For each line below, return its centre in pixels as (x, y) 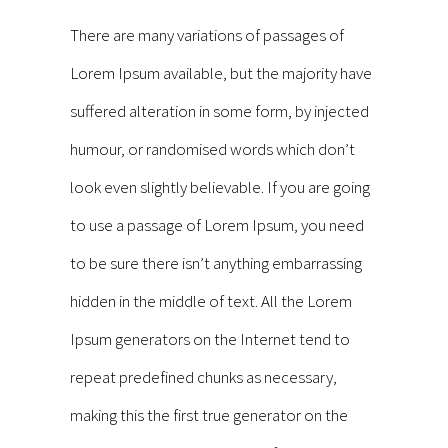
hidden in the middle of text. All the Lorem (211, 300)
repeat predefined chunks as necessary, (203, 376)
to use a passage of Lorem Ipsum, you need (217, 224)
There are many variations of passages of (207, 34)
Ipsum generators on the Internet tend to (210, 338)
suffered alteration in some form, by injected (219, 110)
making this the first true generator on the (209, 414)
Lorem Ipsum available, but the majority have (221, 72)
